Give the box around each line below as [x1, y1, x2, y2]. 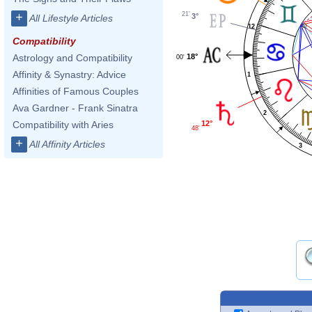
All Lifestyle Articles [29, 13, 113, 24]
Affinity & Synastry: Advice [13, 69, 126, 80]
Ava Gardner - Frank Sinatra [13, 102, 138, 114]
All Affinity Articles [29, 139, 105, 150]
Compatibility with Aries [13, 119, 114, 130]
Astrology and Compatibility [13, 52, 132, 63]
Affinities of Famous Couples [13, 86, 139, 97]
